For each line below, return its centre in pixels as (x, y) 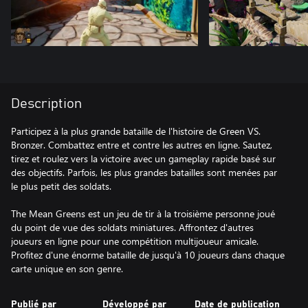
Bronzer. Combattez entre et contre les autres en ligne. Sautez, (142, 144)
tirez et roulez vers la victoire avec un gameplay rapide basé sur (143, 158)
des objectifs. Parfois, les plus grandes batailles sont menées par (144, 172)
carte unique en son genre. (67, 268)
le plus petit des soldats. (61, 186)
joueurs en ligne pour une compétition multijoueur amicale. (135, 241)
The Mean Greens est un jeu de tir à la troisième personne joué (143, 213)
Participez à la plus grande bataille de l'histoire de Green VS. (136, 131)
